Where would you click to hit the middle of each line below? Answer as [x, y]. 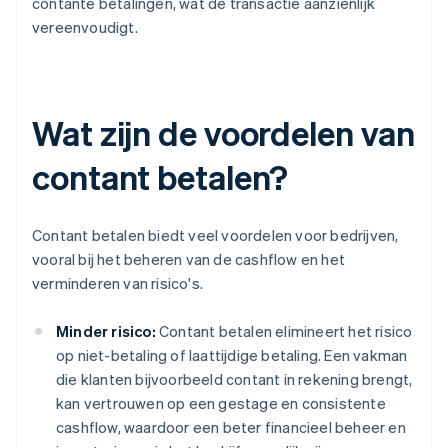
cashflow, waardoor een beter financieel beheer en [231, 427]
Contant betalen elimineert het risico [284, 331]
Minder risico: [106, 331]
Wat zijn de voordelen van [223, 133]
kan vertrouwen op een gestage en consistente [221, 403]
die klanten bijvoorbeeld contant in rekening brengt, [234, 379]
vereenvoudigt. [85, 27]
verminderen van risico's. [117, 283]
